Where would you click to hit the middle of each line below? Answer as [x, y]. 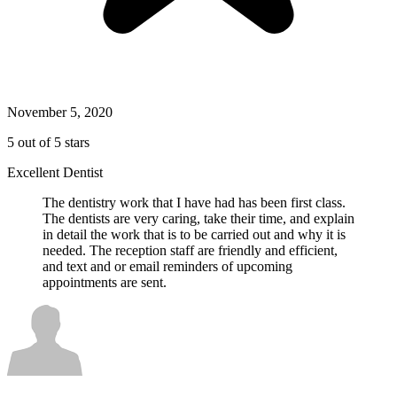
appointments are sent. [105, 283]
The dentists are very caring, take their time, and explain [198, 219]
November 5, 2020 [60, 113]
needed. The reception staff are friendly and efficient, [190, 251]
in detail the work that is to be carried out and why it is [194, 235]
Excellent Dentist [55, 173]
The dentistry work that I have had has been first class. [194, 203]
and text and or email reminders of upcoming [167, 267]
